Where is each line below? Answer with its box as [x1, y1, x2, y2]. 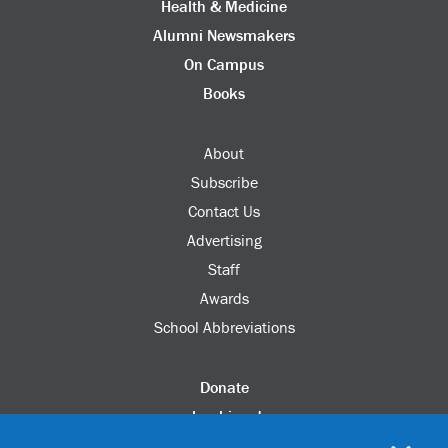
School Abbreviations [153, 317, 295, 338]
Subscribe [190, 172, 258, 193]
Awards [199, 288, 249, 309]
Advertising [186, 230, 262, 251]
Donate [199, 376, 249, 397]
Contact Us [188, 201, 260, 222]
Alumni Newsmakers [153, 25, 295, 46]
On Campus [184, 54, 264, 75]
